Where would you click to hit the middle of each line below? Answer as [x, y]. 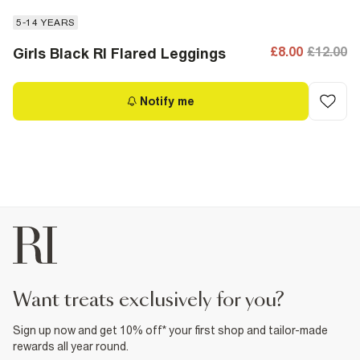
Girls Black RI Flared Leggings [119, 53]
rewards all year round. [71, 346]
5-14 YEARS [45, 22]
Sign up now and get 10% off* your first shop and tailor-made [170, 330]
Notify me [167, 101]
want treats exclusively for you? [158, 301]
